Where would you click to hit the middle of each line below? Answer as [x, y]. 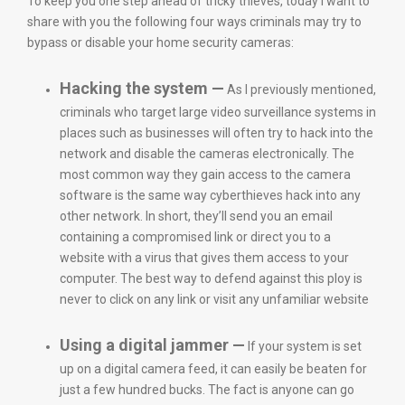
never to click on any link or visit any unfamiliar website [214, 299]
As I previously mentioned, [300, 89]
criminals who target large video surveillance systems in [218, 112]
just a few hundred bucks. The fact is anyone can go [207, 390]
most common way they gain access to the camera [205, 174]
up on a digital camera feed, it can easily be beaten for [213, 369]
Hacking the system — [142, 88]
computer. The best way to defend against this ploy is [211, 278]
